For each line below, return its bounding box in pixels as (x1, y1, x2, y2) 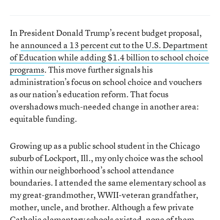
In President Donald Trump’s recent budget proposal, (10, 27, 202, 38)
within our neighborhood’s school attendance (10, 164, 174, 176)
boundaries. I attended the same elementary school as (10, 176, 206, 188)
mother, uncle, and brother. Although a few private (10, 201, 194, 213)
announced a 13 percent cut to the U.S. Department (21, 39, 208, 51)
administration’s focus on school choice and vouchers (10, 76, 202, 87)
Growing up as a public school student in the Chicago (10, 139, 200, 151)
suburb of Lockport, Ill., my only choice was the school (10, 152, 203, 164)
